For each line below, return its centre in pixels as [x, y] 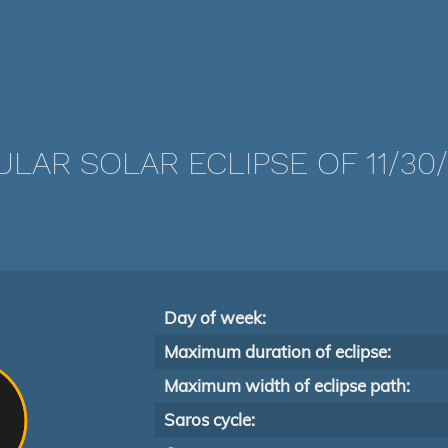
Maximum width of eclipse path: [287, 385]
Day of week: [215, 317]
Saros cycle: [209, 419]
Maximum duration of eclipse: [277, 351]
